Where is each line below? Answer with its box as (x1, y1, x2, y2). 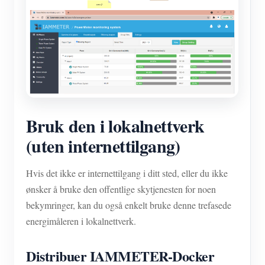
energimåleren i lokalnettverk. (26, 214, 136, 227)
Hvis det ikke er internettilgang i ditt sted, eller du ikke (26, 166, 228, 179)
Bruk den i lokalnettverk (26, 112, 205, 138)
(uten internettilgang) (26, 132, 180, 159)
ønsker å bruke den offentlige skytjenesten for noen (26, 182, 216, 195)
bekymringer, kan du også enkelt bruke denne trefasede (26, 198, 231, 211)
